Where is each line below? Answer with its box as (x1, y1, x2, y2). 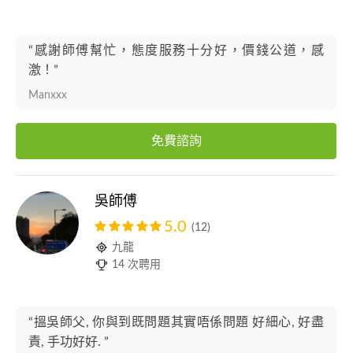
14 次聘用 (112, 259, 161, 270)
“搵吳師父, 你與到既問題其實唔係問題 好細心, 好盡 (28, 316, 324, 329)
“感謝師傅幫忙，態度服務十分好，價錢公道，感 (28, 44, 324, 57)
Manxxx (28, 90, 67, 101)
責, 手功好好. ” (28, 336, 109, 348)
